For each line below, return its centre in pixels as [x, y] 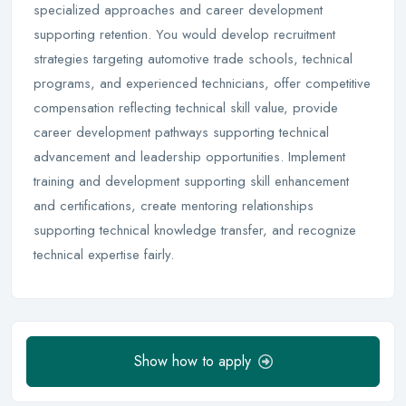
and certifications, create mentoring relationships [174, 206]
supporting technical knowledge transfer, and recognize [195, 230]
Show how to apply [192, 361]
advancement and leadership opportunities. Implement [189, 157]
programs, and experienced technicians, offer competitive [202, 83]
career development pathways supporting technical [181, 132]
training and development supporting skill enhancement [191, 181]
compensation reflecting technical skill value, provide [186, 108]
